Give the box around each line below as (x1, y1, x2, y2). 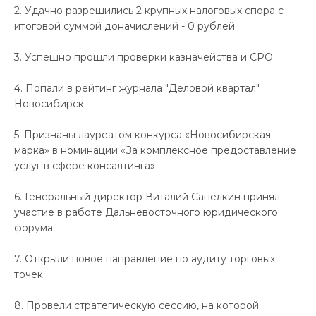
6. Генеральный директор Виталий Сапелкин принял (14, 190, 280, 203)
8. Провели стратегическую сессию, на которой (14, 298, 259, 312)
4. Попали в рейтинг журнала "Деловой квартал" (14, 81, 260, 95)
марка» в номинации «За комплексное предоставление (14, 143, 296, 157)
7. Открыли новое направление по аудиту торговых (14, 252, 275, 265)
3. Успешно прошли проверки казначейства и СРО (14, 50, 273, 63)
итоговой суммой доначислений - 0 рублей (14, 19, 235, 32)
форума (14, 221, 53, 234)
